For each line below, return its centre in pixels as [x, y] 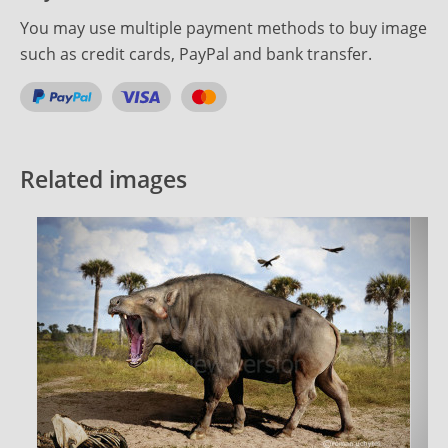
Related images [103, 178]
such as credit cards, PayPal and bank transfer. [196, 53]
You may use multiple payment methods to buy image [223, 27]
